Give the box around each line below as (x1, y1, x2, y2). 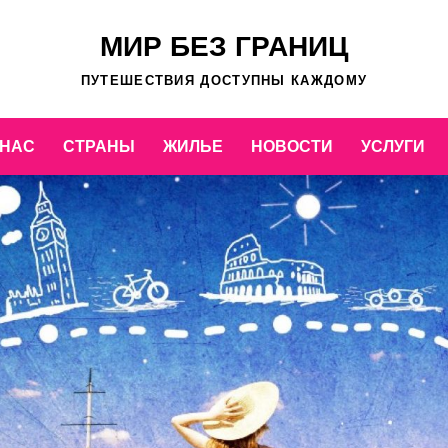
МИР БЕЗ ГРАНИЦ (100, 31, 348, 62)
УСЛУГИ (360, 138, 425, 155)
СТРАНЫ (62, 138, 135, 155)
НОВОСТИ (250, 138, 333, 155)
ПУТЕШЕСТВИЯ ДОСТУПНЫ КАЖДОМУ (80, 73, 368, 88)
